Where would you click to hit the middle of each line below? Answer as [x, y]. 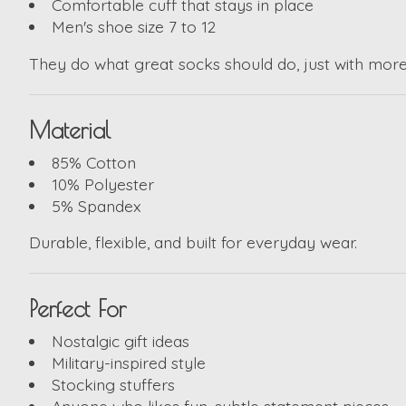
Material [70, 130]
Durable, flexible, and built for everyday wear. [193, 242]
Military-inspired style [128, 362]
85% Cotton [93, 162]
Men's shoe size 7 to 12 [133, 27]
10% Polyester [102, 184]
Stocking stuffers [113, 384]
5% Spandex [96, 205]
